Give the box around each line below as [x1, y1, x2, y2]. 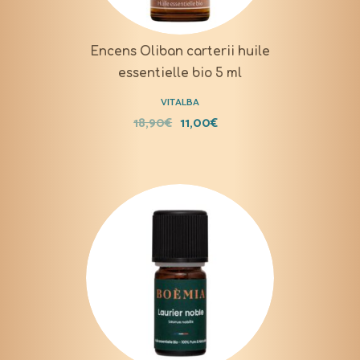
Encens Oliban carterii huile [90, 44, 270, 59]
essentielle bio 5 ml [118, 66, 242, 80]
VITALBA [161, 94, 199, 111]
